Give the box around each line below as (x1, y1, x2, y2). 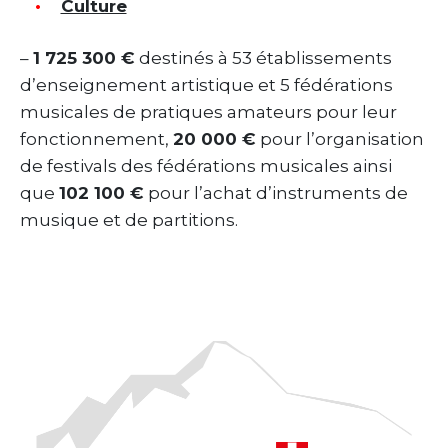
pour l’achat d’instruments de (144, 182, 408, 203)
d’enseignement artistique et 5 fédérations (20, 74, 393, 95)
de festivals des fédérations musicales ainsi (20, 155, 392, 176)
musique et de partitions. (20, 209, 238, 230)
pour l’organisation (256, 128, 424, 149)
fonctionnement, (20, 128, 173, 149)
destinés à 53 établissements (135, 47, 392, 68)
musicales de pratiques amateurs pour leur (20, 101, 397, 122)
